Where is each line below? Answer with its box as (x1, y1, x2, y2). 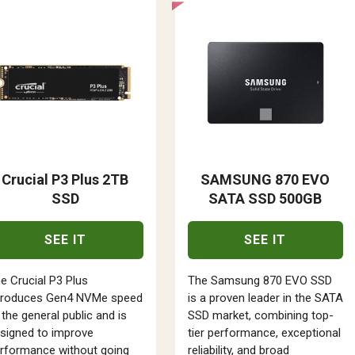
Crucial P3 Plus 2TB (2, 170, 129, 188)
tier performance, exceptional (187, 325, 341, 340)
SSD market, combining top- (187, 307, 334, 323)
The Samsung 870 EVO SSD (187, 273, 332, 288)
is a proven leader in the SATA (187, 290, 343, 305)
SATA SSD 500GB (208, 189, 323, 207)
